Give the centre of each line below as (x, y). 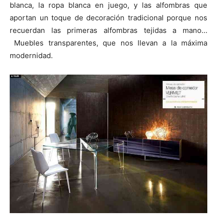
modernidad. (31, 56)
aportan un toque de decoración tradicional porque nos (108, 18)
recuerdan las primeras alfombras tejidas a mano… (108, 31)
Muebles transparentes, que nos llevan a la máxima (108, 43)
